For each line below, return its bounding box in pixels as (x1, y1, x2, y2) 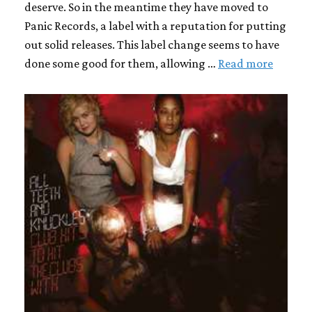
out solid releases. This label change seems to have (24, 37, 279, 52)
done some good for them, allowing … (24, 56, 218, 70)
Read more (218, 56, 273, 70)
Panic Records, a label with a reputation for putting (24, 18, 286, 33)
